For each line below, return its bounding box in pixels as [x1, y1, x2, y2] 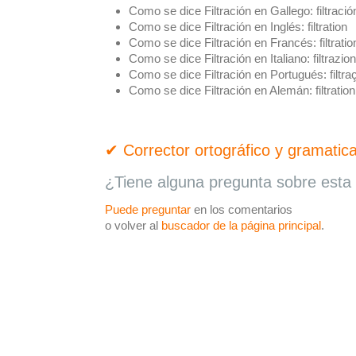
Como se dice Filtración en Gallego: [129, 4, 313, 17]
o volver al [105, 219, 161, 232]
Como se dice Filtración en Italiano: [129, 52, 310, 65]
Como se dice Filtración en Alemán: [129, 83, 312, 97]
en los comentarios [191, 203, 292, 216]
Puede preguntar [105, 203, 191, 216]
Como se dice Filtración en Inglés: [129, 20, 304, 33]
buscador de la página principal [161, 219, 321, 232]
